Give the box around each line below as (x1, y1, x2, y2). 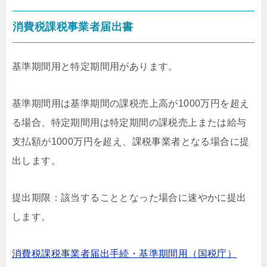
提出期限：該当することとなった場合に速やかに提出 (12, 192, 247, 203)
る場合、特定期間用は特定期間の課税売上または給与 (12, 117, 247, 128)
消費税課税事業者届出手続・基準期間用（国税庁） (12, 248, 237, 259)
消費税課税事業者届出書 (13, 20, 133, 33)
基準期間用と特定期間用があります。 (12, 61, 178, 72)
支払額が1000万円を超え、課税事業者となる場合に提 (12, 136, 250, 147)
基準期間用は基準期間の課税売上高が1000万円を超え (12, 98, 250, 108)
